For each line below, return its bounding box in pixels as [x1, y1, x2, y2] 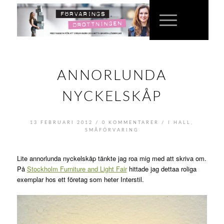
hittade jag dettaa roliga [126, 164, 196, 173]
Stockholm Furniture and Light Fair [26, 164, 127, 173]
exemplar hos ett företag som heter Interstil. [16, 174, 144, 184]
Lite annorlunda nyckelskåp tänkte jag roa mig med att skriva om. [16, 153, 206, 163]
